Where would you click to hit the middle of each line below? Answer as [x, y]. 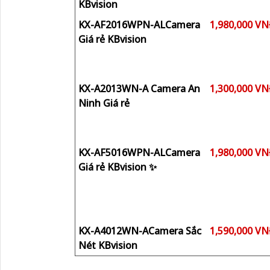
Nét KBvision [108, 245]
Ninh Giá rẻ [104, 103]
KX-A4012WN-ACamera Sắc [140, 231]
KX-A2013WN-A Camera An [139, 89]
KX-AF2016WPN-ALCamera [139, 25]
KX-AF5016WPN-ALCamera [139, 152]
